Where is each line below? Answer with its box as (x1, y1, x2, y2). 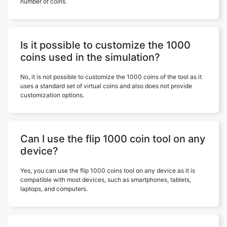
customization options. (20, 91, 84, 99)
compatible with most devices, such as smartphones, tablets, (20, 176, 191, 183)
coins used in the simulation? (20, 51, 160, 63)
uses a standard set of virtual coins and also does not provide (20, 82, 192, 90)
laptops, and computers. (20, 185, 88, 193)
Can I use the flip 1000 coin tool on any (20, 133, 205, 145)
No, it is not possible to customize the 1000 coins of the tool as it (20, 73, 202, 81)
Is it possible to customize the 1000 (20, 39, 191, 51)
